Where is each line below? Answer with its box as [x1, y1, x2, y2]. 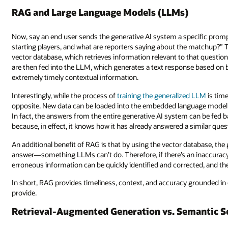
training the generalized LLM [117, 90, 207, 100]
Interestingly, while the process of [12, 90, 118, 100]
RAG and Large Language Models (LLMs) [12, 6, 189, 19]
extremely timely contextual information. [12, 72, 139, 82]
